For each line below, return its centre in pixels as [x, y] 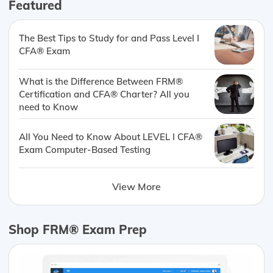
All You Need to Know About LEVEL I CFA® [111, 137]
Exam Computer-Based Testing [85, 150]
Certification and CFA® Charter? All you [104, 94]
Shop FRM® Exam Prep [78, 229]
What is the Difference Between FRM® [101, 81]
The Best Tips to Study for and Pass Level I [109, 38]
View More [136, 186]
